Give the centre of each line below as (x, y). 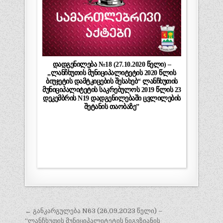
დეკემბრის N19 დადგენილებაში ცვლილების (112, 98)
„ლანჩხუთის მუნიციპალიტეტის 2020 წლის (112, 72)
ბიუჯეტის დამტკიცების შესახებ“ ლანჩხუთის (112, 81)
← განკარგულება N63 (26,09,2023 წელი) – (93, 211)
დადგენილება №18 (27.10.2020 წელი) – (112, 64)
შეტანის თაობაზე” (111, 106)
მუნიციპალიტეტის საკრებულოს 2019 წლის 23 (112, 89)
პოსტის (49, 212)
